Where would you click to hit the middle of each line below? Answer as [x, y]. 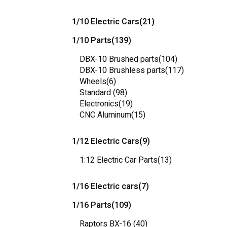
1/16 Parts [92, 205]
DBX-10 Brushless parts [122, 70]
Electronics [99, 104]
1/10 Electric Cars [106, 22]
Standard [96, 93]
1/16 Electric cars [105, 186]
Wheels [93, 82]
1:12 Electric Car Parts [119, 160]
